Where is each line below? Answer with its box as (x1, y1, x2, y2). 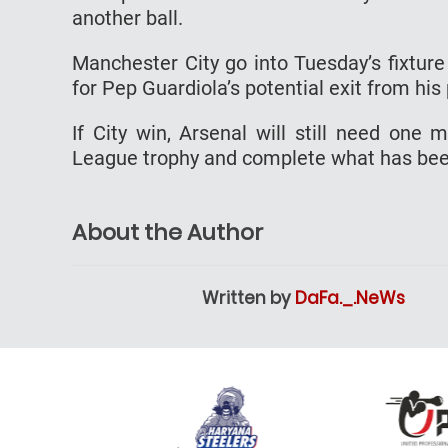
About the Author (72, 216, 263, 248)
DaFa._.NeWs (295, 285, 405, 310)
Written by (202, 285, 295, 310)
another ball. (72, 5, 188, 30)
